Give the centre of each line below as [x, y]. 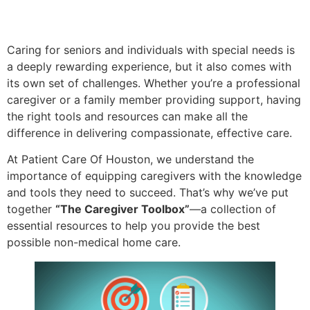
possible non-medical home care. [94, 242]
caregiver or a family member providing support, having [154, 99]
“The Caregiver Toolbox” [122, 209]
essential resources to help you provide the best [134, 225]
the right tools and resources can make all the [127, 116]
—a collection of [233, 209]
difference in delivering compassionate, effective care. [149, 133]
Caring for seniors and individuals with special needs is [151, 49]
